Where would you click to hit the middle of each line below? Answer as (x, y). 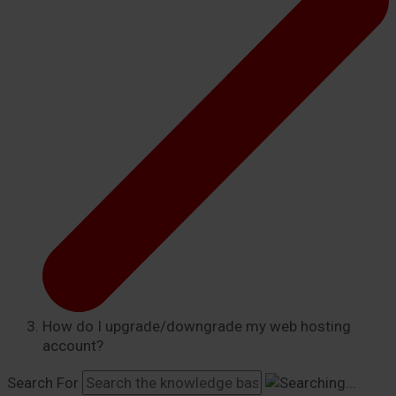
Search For (43, 383)
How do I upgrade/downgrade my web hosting (197, 327)
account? (73, 346)
